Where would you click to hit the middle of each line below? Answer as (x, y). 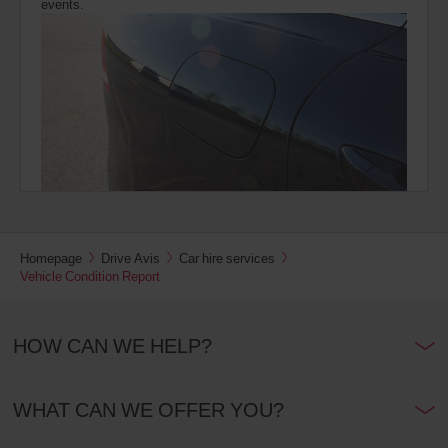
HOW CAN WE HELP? (112, 345)
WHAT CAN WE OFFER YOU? (148, 409)
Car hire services (227, 257)
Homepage (51, 257)
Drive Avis (130, 257)
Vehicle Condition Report (90, 275)
